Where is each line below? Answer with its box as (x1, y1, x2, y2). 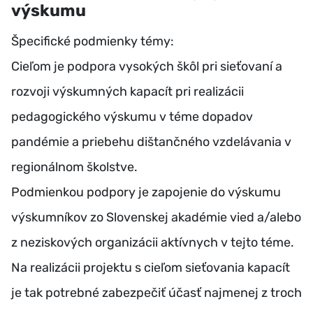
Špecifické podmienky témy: (11, 34, 174, 50)
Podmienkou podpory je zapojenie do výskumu (11, 184, 281, 201)
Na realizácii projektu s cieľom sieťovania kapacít (11, 260, 290, 276)
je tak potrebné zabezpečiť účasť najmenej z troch (11, 285, 302, 301)
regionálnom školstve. (11, 159, 138, 175)
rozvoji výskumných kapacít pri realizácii (11, 84, 244, 100)
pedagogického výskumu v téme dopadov (11, 109, 253, 125)
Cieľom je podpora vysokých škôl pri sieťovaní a (11, 59, 282, 75)
